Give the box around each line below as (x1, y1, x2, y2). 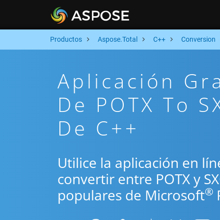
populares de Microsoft (57, 186, 205, 204)
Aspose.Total (98, 35, 137, 43)
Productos (50, 35, 82, 43)
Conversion (181, 35, 216, 43)
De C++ (57, 114, 139, 141)
